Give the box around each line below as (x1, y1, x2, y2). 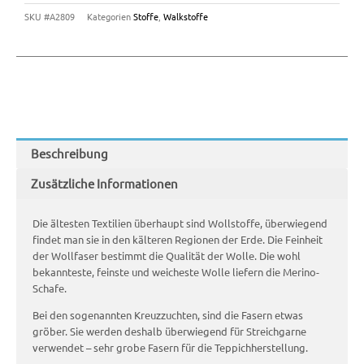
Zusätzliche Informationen (30, 175, 178, 191)
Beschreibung (30, 145, 108, 161)
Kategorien (87, 10, 131, 24)
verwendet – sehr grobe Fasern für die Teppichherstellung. (32, 340, 308, 354)
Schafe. (32, 280, 67, 295)
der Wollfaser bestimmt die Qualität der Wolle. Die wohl (32, 248, 301, 262)
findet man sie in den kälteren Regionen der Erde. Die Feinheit (32, 232, 323, 246)
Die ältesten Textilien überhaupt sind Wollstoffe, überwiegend (32, 215, 327, 230)
